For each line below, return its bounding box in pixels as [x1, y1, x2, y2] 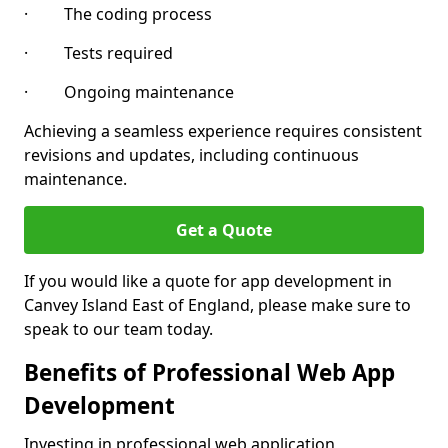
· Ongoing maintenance [24, 81, 234, 103]
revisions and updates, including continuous [24, 144, 359, 166]
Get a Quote [176, 219, 272, 241]
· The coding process [24, 3, 212, 25]
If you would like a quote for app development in [24, 270, 392, 292]
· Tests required [24, 42, 173, 64]
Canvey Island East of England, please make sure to [24, 294, 411, 316]
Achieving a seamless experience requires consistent [24, 120, 422, 142]
